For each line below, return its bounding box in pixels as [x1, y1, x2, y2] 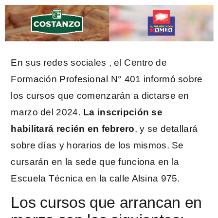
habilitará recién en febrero [11, 123, 135, 134]
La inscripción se [83, 107, 163, 117]
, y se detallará [134, 123, 198, 134]
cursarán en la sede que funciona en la [11, 156, 180, 167]
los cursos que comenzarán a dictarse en [11, 90, 189, 101]
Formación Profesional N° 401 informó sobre [11, 73, 203, 84]
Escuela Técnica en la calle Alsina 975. [11, 173, 180, 183]
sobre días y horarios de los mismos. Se [11, 140, 184, 150]
